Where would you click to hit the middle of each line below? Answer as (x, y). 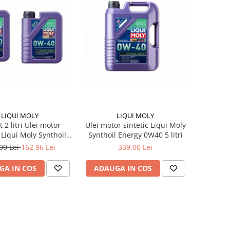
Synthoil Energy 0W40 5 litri (135, 135)
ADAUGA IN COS (123, 168)
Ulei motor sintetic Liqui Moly (135, 125)
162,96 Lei (38, 147)
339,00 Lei (135, 147)
